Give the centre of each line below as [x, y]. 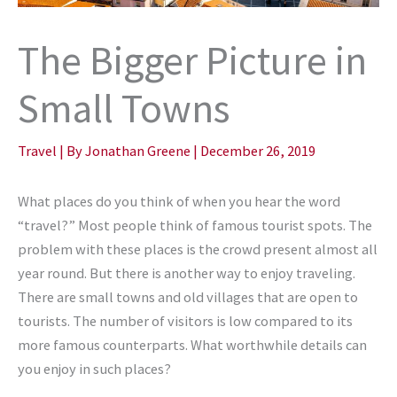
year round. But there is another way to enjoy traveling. [187, 273]
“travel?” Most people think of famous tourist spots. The [195, 226]
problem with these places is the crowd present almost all [198, 249]
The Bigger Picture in [192, 59]
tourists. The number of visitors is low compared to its [185, 321]
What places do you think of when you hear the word [179, 202]
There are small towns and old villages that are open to [188, 297]
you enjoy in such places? [94, 369]
